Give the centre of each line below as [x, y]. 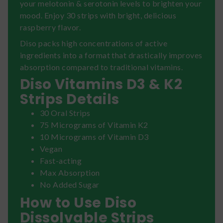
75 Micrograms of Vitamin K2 [94, 124]
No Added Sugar [70, 184]
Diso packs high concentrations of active [94, 43]
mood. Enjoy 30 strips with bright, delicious [98, 15]
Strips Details [70, 99]
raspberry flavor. [51, 27]
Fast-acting [61, 160]
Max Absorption [70, 172]
